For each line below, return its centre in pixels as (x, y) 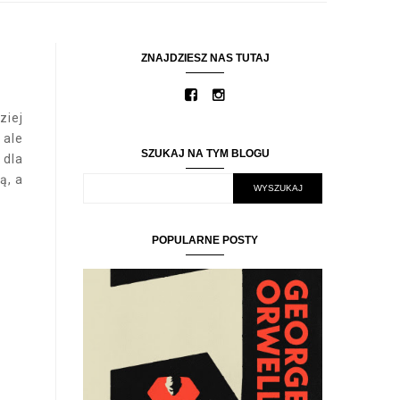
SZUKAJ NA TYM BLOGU (205, 153)
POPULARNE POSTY (205, 240)
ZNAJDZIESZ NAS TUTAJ (205, 58)
